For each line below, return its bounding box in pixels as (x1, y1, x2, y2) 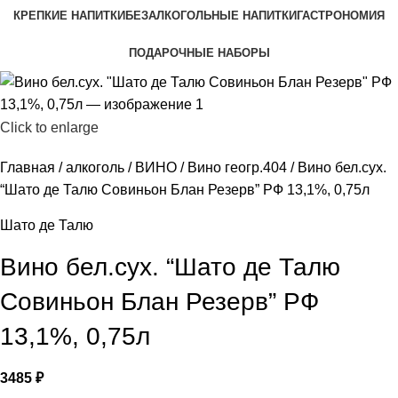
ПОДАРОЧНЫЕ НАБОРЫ (128, 45, 270, 60)
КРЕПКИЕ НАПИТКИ (13, 8, 125, 22)
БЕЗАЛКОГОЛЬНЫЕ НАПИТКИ (125, 8, 297, 22)
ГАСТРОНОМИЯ (297, 8, 385, 22)
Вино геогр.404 (187, 160, 291, 176)
